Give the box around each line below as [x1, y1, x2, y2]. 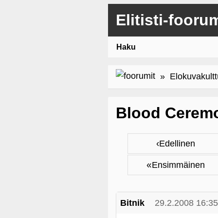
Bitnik [120, 198, 145, 208]
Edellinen [159, 139, 195, 148]
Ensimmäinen [152, 160, 205, 170]
